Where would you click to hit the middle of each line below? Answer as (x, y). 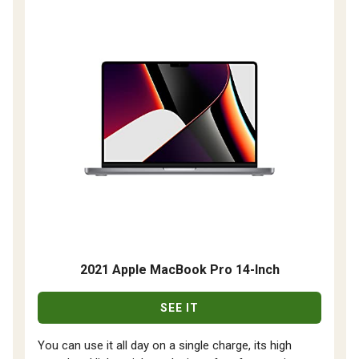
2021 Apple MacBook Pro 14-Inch (179, 270)
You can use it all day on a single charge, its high (165, 345)
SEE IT (179, 308)
